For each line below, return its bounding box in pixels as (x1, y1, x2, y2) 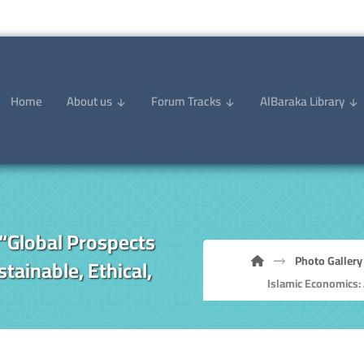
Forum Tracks (150, 89, 221, 113)
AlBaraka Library (259, 89, 344, 113)
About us (66, 89, 112, 113)
